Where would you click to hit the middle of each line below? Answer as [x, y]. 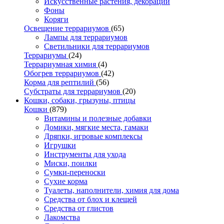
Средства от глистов [79, 208]
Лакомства [62, 217]
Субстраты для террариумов [73, 91]
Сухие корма [66, 181]
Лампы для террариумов [86, 37]
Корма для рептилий [60, 82]
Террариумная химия [61, 64]
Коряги [56, 19]
